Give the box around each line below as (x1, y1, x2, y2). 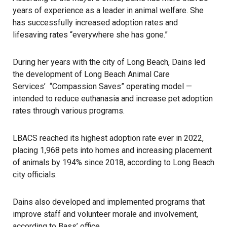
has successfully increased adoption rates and (13, 18, 178, 27)
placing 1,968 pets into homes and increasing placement (13, 145, 212, 155)
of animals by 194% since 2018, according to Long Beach (13, 158, 214, 167)
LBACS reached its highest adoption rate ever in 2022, (13, 133, 204, 143)
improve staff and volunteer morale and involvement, (13, 209, 198, 219)
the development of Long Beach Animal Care (13, 69, 170, 79)
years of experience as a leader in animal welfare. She (13, 6, 204, 15)
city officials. (13, 170, 57, 179)
